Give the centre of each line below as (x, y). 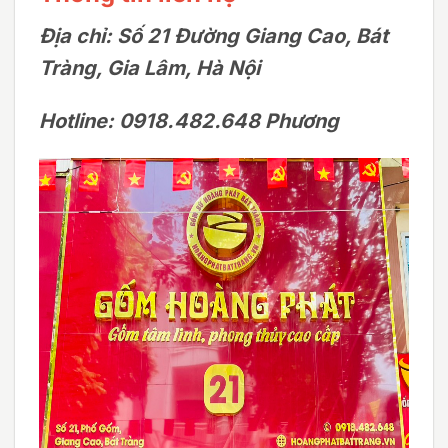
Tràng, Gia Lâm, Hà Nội (149, 68)
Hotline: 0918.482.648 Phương (189, 120)
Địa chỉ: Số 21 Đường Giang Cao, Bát (213, 36)
